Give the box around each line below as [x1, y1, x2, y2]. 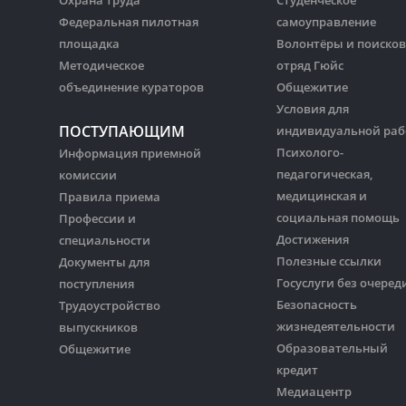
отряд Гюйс [276, 57, 343, 74]
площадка [59, 35, 120, 53]
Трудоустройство [59, 297, 160, 314]
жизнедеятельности [276, 318, 395, 335]
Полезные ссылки [276, 253, 382, 270]
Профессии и [59, 210, 136, 227]
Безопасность [276, 296, 357, 314]
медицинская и [276, 188, 367, 205]
